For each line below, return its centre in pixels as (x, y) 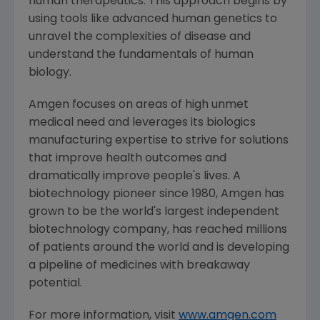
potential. (57, 283)
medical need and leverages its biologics (142, 122)
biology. (50, 72)
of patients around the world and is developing (159, 247)
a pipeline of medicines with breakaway (139, 265)
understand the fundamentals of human (141, 55)
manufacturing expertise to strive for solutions (159, 140)
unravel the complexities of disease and (140, 37)
